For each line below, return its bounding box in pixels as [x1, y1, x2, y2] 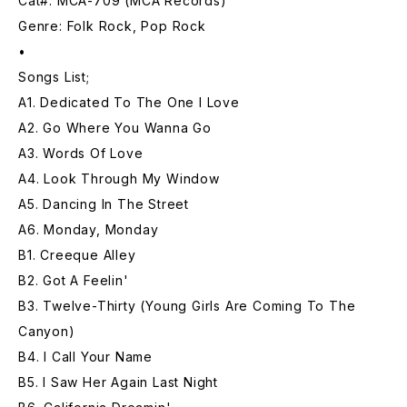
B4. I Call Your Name [18, 349, 153, 364]
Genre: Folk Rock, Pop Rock [18, 18, 206, 34]
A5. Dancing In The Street [18, 196, 189, 212]
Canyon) [18, 323, 75, 339]
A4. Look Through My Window [18, 171, 220, 186]
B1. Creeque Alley [18, 247, 136, 263]
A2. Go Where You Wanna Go [18, 120, 212, 135]
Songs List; [18, 69, 90, 84]
